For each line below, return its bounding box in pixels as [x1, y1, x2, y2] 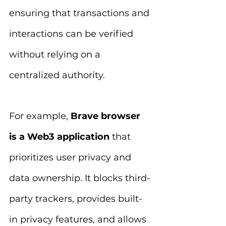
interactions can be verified [9, 28, 136, 39]
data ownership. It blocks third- [9, 173, 150, 184]
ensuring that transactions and [9, 8, 152, 19]
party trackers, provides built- [9, 193, 142, 204]
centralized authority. [9, 70, 105, 81]
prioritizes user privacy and [9, 152, 134, 163]
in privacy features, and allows [9, 214, 149, 225]
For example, [9, 110, 71, 122]
